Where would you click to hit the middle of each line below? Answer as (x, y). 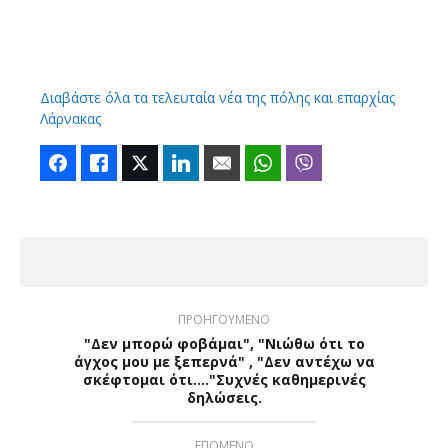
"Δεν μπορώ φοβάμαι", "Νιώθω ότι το (224, 343)
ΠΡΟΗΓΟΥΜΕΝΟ (224, 319)
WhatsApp (312, 162)
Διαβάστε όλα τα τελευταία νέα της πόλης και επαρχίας (217, 97)
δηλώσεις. (224, 397)
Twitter (178, 162)
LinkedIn (224, 162)
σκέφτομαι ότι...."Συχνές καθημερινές (224, 379)
